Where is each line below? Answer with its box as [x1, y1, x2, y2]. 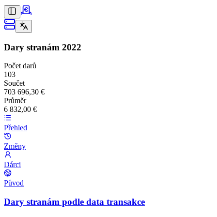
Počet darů [4, 62, 36, 70]
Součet [4, 79, 25, 88]
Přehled [4, 124, 27, 132]
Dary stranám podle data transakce [4, 197, 145, 207]
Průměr [4, 96, 26, 105]
